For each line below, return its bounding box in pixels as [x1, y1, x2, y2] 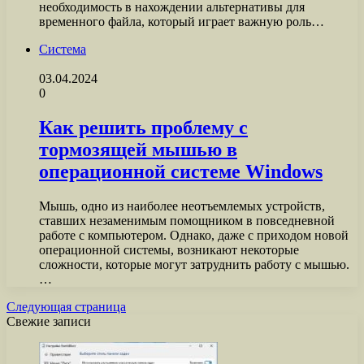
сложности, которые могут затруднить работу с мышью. [39, 258, 349, 271]
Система [39, 42, 86, 57]
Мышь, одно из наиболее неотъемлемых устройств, [39, 199, 325, 213]
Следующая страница [6, 300, 126, 314]
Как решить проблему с [39, 117, 248, 139]
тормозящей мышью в [39, 139, 237, 161]
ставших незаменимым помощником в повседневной [39, 214, 335, 227]
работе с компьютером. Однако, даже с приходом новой [39, 228, 349, 242]
